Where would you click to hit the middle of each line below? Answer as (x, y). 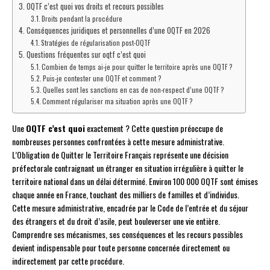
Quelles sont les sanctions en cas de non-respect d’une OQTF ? (134, 90)
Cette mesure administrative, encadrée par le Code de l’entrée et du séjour (130, 208)
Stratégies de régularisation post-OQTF (96, 43)
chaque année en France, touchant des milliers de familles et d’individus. (126, 195)
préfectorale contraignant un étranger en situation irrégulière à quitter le (128, 168)
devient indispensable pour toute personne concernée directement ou (121, 248)
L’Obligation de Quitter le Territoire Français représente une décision (120, 155)
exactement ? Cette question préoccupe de (154, 128)
